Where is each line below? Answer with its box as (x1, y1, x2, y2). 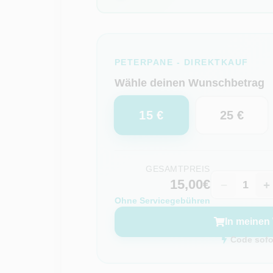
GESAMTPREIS (146, 164, 210, 174)
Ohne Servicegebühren (114, 196, 210, 205)
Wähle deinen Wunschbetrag (114, 77, 264, 89)
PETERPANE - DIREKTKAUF (114, 57, 249, 67)
